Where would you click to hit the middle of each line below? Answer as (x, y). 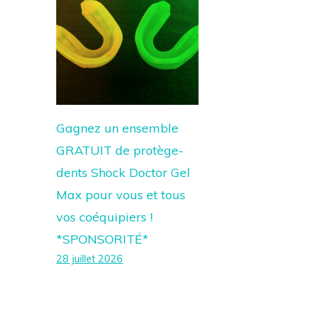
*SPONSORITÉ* (102, 239)
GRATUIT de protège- (120, 150)
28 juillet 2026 (90, 259)
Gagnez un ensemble (117, 128)
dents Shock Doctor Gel (123, 173)
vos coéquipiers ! (104, 217)
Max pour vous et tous (121, 195)
